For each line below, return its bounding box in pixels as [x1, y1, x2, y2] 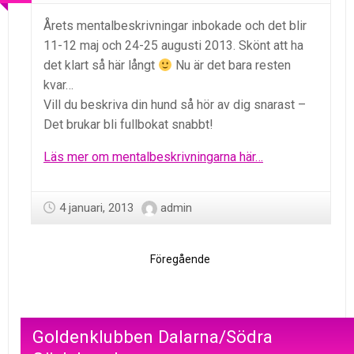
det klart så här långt [43, 57, 158, 73]
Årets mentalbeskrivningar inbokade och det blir [43, 17, 307, 33]
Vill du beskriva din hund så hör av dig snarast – [43, 96, 306, 112]
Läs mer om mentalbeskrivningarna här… [43, 149, 263, 164]
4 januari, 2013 [59, 200, 134, 215]
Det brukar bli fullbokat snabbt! [43, 116, 213, 132]
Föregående [149, 252, 210, 265]
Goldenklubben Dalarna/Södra [32, 326, 273, 347]
